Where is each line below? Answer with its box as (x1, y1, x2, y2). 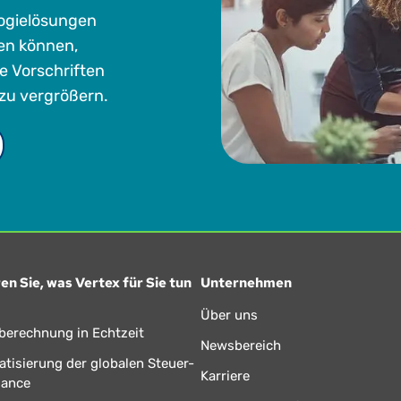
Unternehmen (200, 273, 292, 292)
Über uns (200, 306, 258, 323)
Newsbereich (200, 337, 281, 354)
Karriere (200, 367, 250, 384)
